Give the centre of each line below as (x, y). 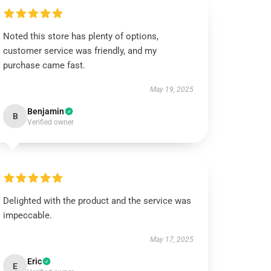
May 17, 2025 (171, 240)
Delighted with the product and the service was (97, 201)
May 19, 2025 (171, 90)
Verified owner (51, 122)
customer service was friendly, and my (80, 51)
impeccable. (28, 215)
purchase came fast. (44, 65)
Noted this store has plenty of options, (81, 36)
